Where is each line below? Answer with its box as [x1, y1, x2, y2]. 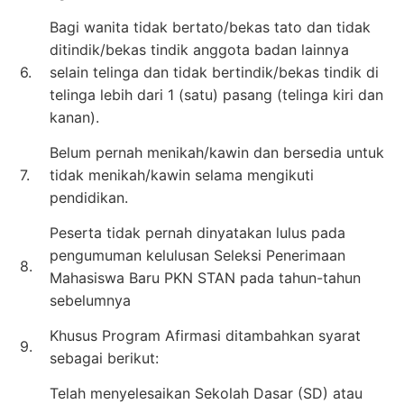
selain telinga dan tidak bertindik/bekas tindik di [50, 62, 379, 81]
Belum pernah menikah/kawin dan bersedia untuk [50, 142, 384, 161]
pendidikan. [50, 188, 128, 207]
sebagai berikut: [50, 348, 159, 367]
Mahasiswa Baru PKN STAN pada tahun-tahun [50, 268, 361, 287]
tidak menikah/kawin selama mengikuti [50, 165, 314, 184]
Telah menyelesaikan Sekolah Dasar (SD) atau [50, 383, 363, 402]
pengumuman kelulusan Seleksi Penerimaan [50, 245, 345, 264]
